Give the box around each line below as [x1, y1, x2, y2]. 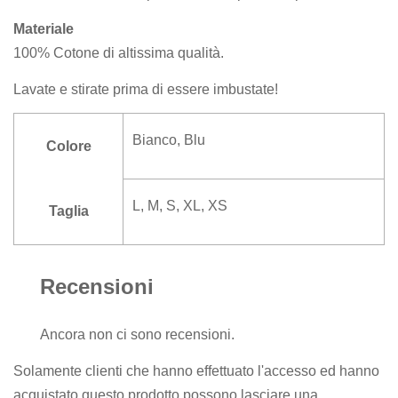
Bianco [132, 132, 177, 148]
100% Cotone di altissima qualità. [13, 45, 224, 61]
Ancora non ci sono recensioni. [40, 327, 235, 343]
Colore [45, 139, 92, 155]
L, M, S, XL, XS [132, 198, 227, 214]
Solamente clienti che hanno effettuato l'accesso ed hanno [13, 362, 379, 378]
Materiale [13, 21, 74, 37]
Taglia [48, 203, 89, 219]
